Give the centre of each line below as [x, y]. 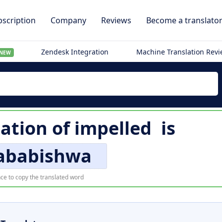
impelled [113, 128]
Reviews [116, 20]
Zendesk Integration [75, 52]
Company [68, 20]
